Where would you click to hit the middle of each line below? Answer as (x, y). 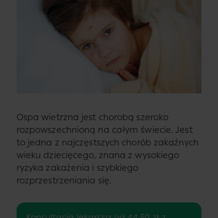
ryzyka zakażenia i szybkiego (77, 168)
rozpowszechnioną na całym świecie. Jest (104, 130)
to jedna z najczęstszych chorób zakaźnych (107, 142)
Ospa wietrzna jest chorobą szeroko (92, 117)
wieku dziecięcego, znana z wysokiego (98, 155)
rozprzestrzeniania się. (64, 180)
